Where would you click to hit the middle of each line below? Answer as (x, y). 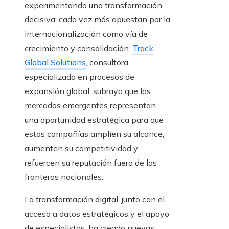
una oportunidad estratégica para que (94, 120)
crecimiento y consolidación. (78, 48)
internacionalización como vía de (86, 34)
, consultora (107, 63)
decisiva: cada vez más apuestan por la (97, 20)
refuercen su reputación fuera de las (91, 163)
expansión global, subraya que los (88, 91)
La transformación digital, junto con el (95, 200)
